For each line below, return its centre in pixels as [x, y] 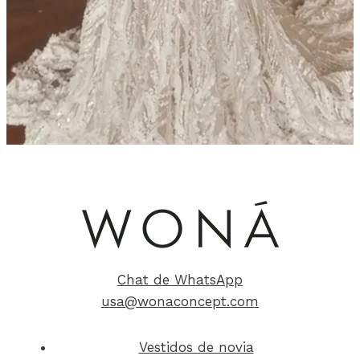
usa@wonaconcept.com [180, 301]
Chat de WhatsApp [180, 279]
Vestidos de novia [196, 347]
